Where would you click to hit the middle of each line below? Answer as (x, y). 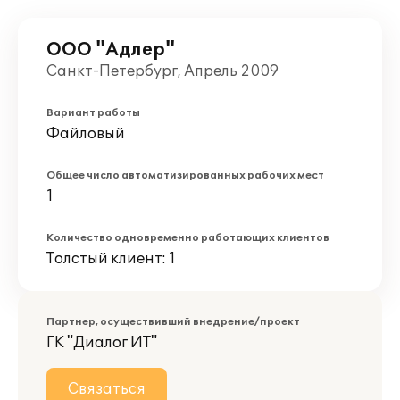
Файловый (86, 134)
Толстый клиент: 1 (111, 259)
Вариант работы (93, 113)
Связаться (107, 389)
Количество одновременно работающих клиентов (188, 238)
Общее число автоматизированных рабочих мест (185, 175)
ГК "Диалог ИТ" (102, 343)
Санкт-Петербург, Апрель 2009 (162, 71)
